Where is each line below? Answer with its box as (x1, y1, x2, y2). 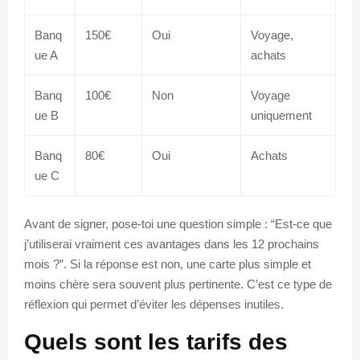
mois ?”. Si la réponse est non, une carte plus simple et (24, 256, 311, 271)
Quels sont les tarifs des (24, 329, 288, 354)
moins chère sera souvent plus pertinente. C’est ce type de (24, 276, 332, 291)
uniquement (251, 108, 312, 122)
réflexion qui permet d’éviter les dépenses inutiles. (24, 297, 284, 311)
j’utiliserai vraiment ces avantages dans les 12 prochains (24, 236, 319, 251)
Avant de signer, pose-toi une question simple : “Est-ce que (24, 216, 332, 231)
